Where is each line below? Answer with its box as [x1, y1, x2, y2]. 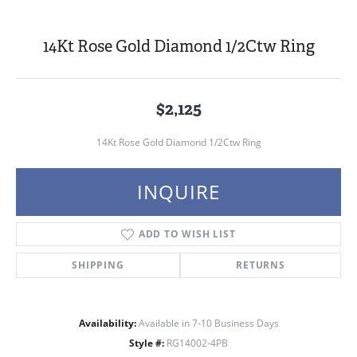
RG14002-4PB [167, 337, 228, 349]
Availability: [78, 317, 136, 329]
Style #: [129, 337, 164, 349]
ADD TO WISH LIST [138, 227, 236, 241]
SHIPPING [72, 258, 124, 272]
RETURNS [236, 258, 285, 272]
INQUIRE [136, 178, 221, 205]
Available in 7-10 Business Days [138, 317, 279, 329]
